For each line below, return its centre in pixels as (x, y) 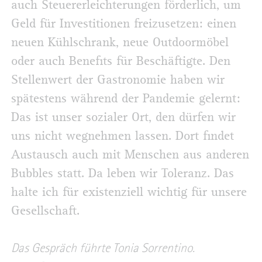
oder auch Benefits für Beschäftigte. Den (121, 61)
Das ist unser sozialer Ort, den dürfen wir (123, 117)
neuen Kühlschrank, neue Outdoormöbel (120, 42)
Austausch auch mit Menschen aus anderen (130, 155)
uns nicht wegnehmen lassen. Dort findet (123, 136)
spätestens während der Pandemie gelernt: (126, 99)
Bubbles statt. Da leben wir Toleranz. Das (123, 173)
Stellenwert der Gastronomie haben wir (118, 80)
